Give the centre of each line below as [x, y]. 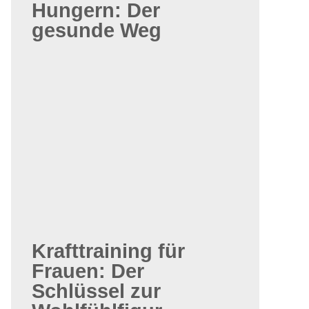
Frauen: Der [88, 271]
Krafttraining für [108, 251]
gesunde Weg [97, 30]
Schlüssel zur [96, 291]
